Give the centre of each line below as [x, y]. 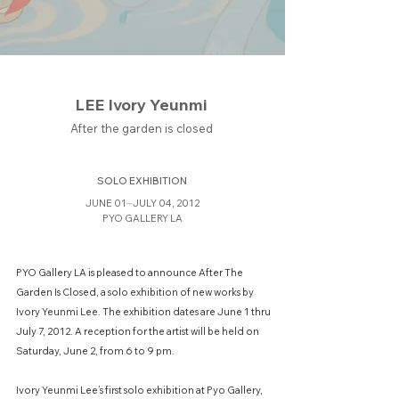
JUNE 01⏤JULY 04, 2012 [142, 203]
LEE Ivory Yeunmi [141, 105]
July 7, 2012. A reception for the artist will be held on [138, 331]
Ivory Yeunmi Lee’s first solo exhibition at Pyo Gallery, [139, 390]
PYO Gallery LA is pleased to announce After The [130, 273]
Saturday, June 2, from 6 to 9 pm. [95, 351]
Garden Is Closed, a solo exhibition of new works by [135, 292]
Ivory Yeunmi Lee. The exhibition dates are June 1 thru [143, 312]
